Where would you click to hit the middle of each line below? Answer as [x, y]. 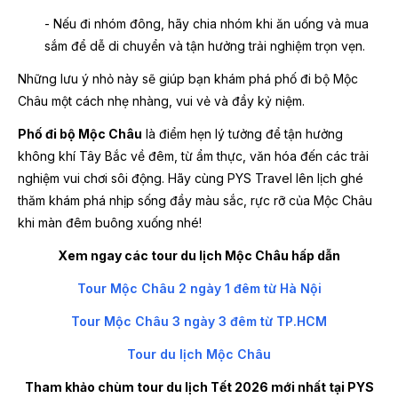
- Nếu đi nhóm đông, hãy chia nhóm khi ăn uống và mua [207, 23]
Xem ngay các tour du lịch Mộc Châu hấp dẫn [199, 255]
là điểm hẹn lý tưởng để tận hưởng [243, 133]
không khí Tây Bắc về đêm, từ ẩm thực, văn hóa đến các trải [193, 155]
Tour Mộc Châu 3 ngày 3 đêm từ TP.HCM [199, 321]
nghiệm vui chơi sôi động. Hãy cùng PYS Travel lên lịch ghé [191, 178]
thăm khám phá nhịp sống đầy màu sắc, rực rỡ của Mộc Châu [195, 200]
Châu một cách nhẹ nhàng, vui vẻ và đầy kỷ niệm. [161, 100]
